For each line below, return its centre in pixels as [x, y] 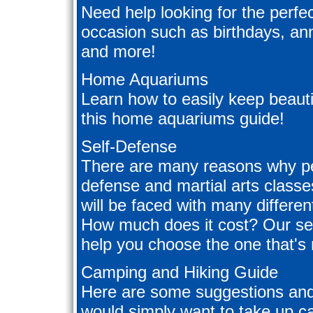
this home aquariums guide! [183, 119]
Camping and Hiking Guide [180, 272]
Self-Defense [129, 147]
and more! [118, 52]
